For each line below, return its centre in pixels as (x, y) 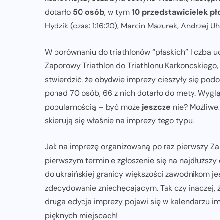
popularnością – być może (92, 107)
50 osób (88, 12)
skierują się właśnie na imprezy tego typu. (119, 121)
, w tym (118, 12)
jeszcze (156, 107)
